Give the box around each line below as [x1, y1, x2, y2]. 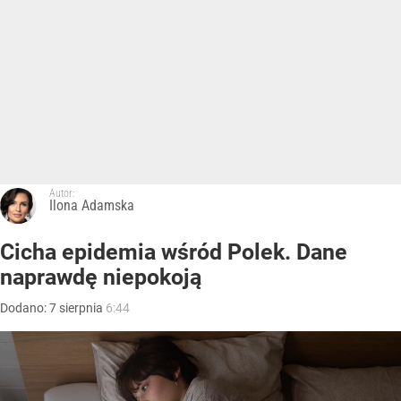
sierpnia [59, 301, 103, 316]
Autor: [49, 187, 74, 200]
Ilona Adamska [49, 197, 134, 215]
